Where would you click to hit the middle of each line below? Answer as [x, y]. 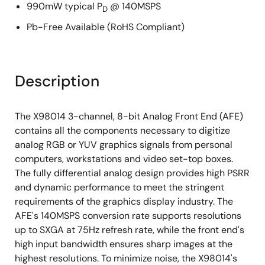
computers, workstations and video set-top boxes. [124, 159]
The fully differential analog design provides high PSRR [132, 173]
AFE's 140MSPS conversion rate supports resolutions [128, 216]
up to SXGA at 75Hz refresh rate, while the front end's [130, 230]
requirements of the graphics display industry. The [124, 202]
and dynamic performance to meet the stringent [119, 188]
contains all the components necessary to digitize [122, 131]
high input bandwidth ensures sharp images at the [124, 244]
